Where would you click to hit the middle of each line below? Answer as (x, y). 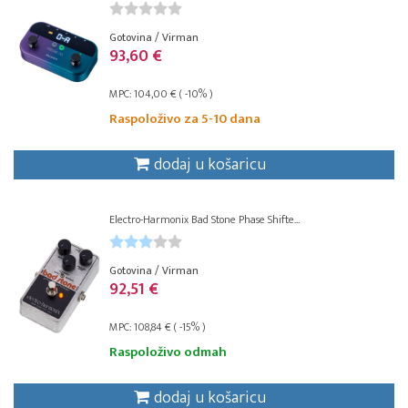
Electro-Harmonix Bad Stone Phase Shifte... (204, 219)
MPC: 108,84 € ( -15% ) (158, 327)
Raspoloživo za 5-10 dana (185, 119)
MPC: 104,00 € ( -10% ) (161, 94)
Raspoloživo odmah (168, 352)
